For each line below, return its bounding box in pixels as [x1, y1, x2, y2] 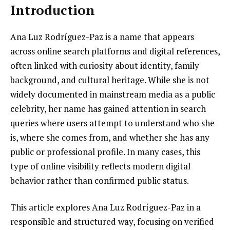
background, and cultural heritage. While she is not [10, 73, 209, 86]
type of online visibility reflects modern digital [10, 160, 190, 172]
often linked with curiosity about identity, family [10, 59, 199, 71]
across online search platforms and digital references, [10, 45, 220, 57]
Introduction [10, 1, 95, 18]
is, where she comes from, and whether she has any [10, 131, 209, 143]
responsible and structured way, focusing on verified [10, 215, 214, 227]
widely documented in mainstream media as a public [10, 88, 215, 100]
